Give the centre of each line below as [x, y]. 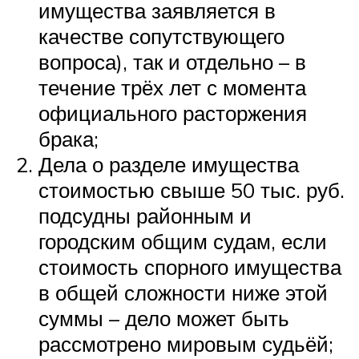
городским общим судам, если [183, 241]
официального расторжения [173, 113]
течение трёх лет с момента [172, 87]
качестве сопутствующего [161, 36]
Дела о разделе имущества [169, 164]
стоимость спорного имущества [190, 266]
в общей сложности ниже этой [183, 292]
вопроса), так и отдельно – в [172, 61]
